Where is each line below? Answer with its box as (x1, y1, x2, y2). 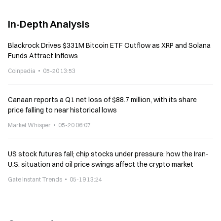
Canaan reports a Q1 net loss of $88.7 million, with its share (8, 95, 197, 104)
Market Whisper (8, 121, 51, 129)
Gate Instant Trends (8, 176, 62, 183)
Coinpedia (8, 67, 36, 74)
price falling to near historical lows (8, 106, 117, 114)
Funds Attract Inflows (8, 51, 78, 60)
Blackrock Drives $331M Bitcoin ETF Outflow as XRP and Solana (8, 41, 211, 50)
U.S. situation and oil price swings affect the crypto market (8, 160, 193, 169)
